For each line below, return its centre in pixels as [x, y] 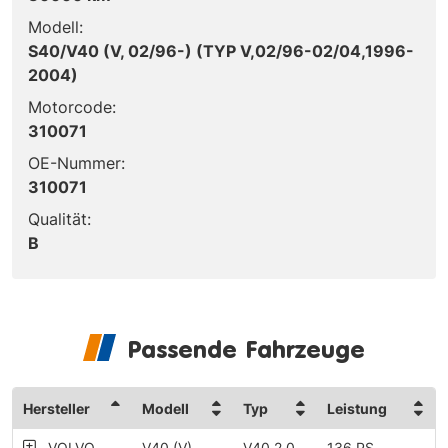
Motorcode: [72, 106]
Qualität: [59, 218]
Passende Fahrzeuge [246, 348]
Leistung [357, 408]
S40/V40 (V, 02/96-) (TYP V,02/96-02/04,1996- [221, 50]
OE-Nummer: [76, 162]
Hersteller [56, 408]
